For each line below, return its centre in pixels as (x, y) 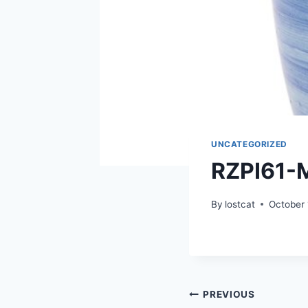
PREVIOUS (229, 295)
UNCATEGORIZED (249, 144)
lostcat (240, 204)
